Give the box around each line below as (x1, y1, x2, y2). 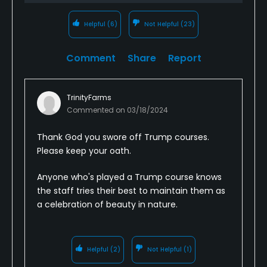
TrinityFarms (67, 92, 111, 103)
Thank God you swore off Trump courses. (37, 131, 209, 143)
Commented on (67, 104, 127, 115)
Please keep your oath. (37, 144, 131, 157)
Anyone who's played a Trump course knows (37, 170, 222, 183)
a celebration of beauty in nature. (37, 198, 178, 210)
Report (167, 51, 201, 65)
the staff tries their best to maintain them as (37, 184, 225, 197)
